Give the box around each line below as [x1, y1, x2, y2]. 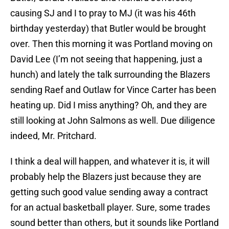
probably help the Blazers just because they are [10, 171, 201, 182]
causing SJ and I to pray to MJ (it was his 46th [10, 8, 196, 19]
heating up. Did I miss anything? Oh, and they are [10, 100, 207, 111]
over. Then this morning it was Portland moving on [10, 38, 213, 50]
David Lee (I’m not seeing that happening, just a [10, 54, 202, 65]
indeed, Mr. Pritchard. [10, 130, 97, 142]
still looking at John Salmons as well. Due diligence [10, 115, 215, 126]
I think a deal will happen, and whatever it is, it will [10, 156, 210, 167]
